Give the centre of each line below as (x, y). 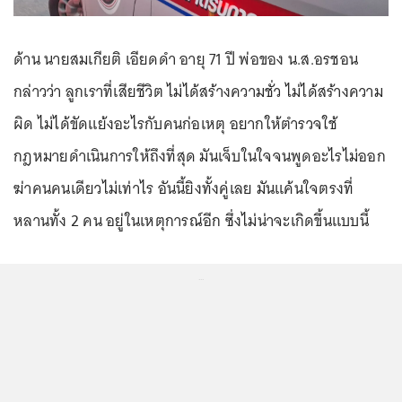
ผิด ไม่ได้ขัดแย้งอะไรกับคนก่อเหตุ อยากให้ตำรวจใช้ (176, 124)
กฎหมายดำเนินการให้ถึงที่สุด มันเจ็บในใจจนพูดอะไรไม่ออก (200, 157)
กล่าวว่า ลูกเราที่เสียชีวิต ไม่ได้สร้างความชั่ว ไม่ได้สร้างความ (198, 92)
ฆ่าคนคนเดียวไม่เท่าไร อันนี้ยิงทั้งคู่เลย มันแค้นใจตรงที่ (184, 189)
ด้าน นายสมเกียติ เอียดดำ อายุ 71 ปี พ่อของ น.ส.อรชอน (186, 60)
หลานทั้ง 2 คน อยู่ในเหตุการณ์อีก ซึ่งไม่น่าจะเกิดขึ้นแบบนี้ (191, 221)
